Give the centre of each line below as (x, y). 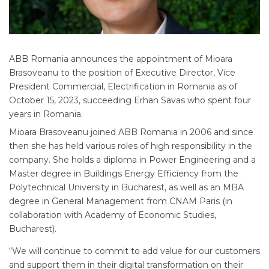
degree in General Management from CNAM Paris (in (121, 201)
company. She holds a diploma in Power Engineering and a (132, 159)
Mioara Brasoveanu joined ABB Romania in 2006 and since (131, 132)
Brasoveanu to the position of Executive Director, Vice (122, 72)
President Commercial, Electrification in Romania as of (123, 86)
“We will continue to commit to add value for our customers (134, 251)
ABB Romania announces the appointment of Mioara (121, 59)
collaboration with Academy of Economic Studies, (113, 215)
